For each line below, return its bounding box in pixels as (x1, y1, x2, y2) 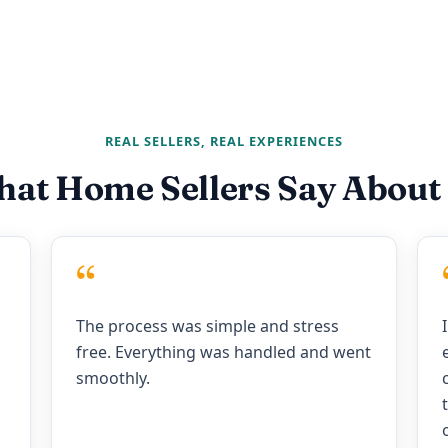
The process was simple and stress (75, 315, 339, 338)
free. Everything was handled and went (75, 341, 371, 364)
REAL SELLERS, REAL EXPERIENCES (104, 132, 344, 151)
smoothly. (75, 367, 150, 390)
